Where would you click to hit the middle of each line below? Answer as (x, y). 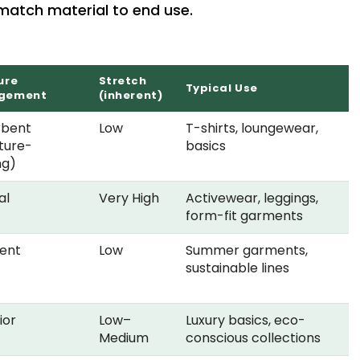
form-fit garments (244, 216)
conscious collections (253, 338)
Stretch (123, 81)
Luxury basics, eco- (245, 321)
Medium (123, 338)
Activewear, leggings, (252, 198)
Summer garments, (246, 251)
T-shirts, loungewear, (252, 129)
